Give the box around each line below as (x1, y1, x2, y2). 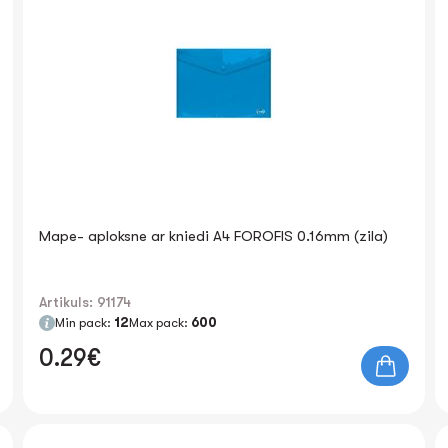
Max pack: (129, 315, 192, 330)
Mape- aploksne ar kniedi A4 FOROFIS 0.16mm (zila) (39, 227, 389, 245)
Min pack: (55, 315, 115, 330)
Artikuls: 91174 (39, 294, 132, 310)
